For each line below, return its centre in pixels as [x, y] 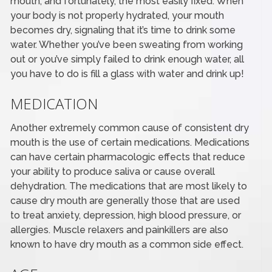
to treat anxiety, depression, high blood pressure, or [126, 215]
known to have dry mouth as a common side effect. [127, 244]
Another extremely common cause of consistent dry [130, 127]
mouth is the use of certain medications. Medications [130, 142]
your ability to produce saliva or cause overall [113, 171]
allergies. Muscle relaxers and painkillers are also [120, 229]
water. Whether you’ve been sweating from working [127, 44]
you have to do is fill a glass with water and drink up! [127, 73]
